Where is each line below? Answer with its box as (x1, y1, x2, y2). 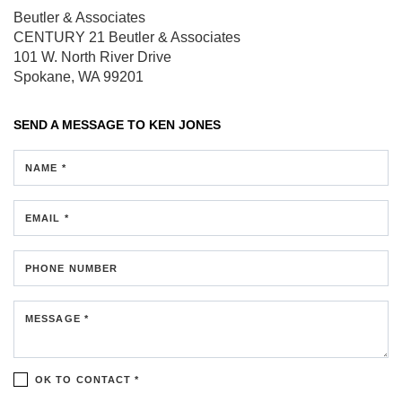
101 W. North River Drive (13, 48, 171, 65)
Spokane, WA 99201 (13, 68, 144, 84)
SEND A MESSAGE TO (13, 117, 149, 132)
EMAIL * (25, 212, 69, 223)
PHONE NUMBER (25, 262, 118, 274)
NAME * (25, 162, 66, 173)
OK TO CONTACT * (35, 373, 140, 385)
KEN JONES (149, 117, 221, 132)
